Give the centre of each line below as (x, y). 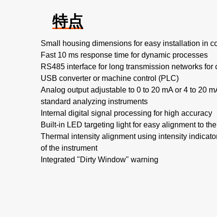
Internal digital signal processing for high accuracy (126, 113)
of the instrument (69, 148)
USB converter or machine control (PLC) (110, 78)
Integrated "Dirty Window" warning (100, 160)
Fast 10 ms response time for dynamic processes (124, 55)
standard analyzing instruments (94, 101)
